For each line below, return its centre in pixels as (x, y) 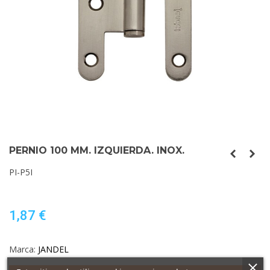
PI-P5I (21, 172)
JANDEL (53, 249)
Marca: (22, 249)
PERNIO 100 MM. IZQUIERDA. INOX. (97, 150)
